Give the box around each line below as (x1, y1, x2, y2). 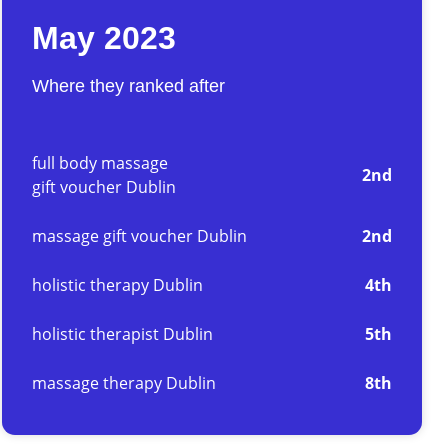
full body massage (32, 152, 168, 175)
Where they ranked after (32, 76, 225, 96)
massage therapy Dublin (32, 372, 216, 395)
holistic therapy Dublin (32, 274, 203, 297)
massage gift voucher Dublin (32, 225, 247, 248)
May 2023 (32, 20, 176, 56)
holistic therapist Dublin (32, 323, 213, 346)
